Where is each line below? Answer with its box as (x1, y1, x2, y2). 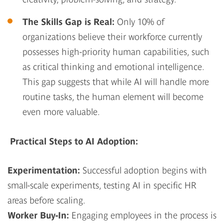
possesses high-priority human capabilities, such (22, 46, 209, 57)
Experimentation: (7, 164, 80, 175)
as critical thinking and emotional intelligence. (22, 61, 204, 72)
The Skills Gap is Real (22, 16, 112, 27)
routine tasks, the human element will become (22, 91, 203, 102)
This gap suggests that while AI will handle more (22, 76, 209, 87)
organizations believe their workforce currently (22, 31, 202, 42)
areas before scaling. (7, 194, 85, 205)
